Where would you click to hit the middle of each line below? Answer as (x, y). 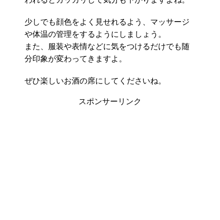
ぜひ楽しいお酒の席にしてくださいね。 (95, 81)
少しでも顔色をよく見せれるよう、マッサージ (107, 22)
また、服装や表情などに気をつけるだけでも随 (107, 47)
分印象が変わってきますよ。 (76, 59)
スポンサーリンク (110, 102)
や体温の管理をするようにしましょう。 (95, 34)
